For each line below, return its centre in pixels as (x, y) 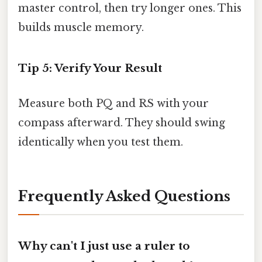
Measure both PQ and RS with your (113, 103)
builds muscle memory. (81, 27)
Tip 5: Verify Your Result (90, 68)
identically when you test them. (101, 142)
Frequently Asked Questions (124, 196)
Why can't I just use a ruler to (104, 246)
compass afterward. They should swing (122, 123)
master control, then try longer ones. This (130, 8)
